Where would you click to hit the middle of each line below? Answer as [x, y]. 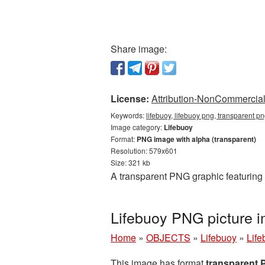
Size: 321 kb [130, 162]
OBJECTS [168, 237]
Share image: [139, 49]
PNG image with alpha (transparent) [196, 139]
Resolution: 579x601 [144, 151]
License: [130, 98]
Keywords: [128, 115]
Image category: [137, 127]
